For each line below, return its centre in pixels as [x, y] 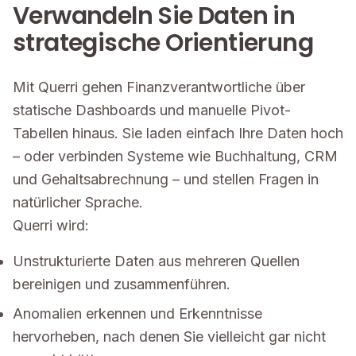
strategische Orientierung [163, 43]
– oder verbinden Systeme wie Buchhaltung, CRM [175, 156]
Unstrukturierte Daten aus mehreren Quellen [156, 261]
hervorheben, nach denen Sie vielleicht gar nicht [169, 337]
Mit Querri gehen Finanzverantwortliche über [159, 87]
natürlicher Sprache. [78, 202]
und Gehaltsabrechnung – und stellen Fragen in [166, 179]
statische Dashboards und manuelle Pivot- [152, 110]
